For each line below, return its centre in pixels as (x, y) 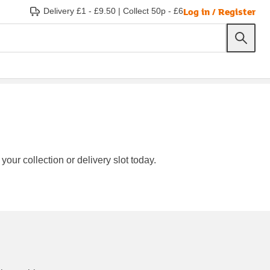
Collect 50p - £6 (153, 11)
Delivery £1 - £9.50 (80, 11)
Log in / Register (219, 11)
